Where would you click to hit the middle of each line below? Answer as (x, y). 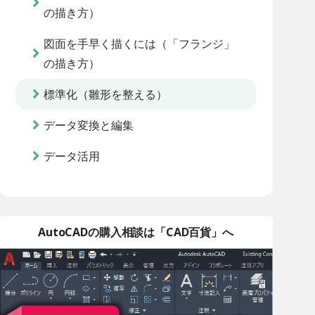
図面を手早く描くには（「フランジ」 (139, 44)
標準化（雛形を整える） (105, 95)
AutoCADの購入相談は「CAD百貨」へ (136, 232)
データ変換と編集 (88, 126)
